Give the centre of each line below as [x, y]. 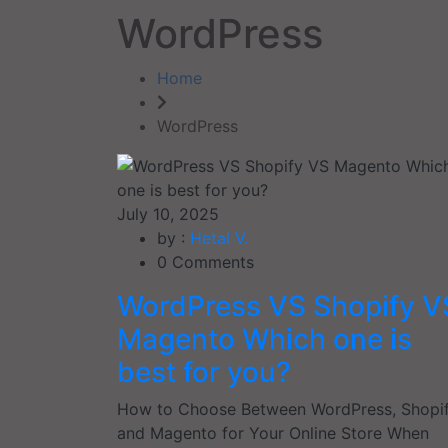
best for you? [204, 371]
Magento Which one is [264, 338]
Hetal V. [219, 237]
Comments [210, 261]
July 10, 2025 [168, 213]
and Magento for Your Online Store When [273, 432]
